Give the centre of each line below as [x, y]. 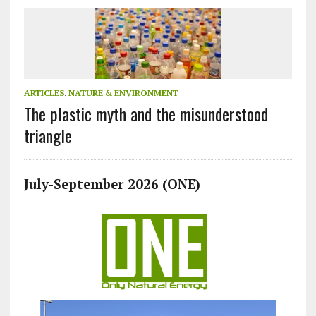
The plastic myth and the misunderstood [146, 114]
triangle [48, 136]
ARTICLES [44, 93]
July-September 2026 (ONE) [112, 184]
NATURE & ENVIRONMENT [123, 93]
